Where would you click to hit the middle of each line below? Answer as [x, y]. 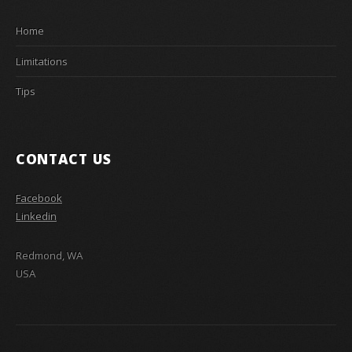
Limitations [42, 61]
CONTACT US [64, 158]
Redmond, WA [49, 255]
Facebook [39, 198]
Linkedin [36, 216]
